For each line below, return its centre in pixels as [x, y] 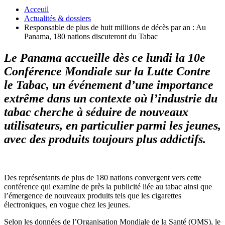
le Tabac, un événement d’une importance [109, 85]
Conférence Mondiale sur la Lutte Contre [107, 71]
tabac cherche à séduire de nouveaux [96, 112]
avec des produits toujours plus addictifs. [105, 139]
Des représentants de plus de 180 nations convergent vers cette [103, 177]
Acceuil [36, 9]
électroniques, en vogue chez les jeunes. [67, 204]
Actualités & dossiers [58, 18]
